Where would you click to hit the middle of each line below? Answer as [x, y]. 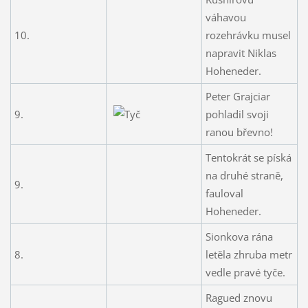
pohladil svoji [237, 114]
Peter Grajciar [238, 96]
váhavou [225, 17]
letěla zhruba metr [249, 254]
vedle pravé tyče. [245, 272]
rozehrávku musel [248, 35]
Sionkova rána [239, 236]
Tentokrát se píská [248, 157]
